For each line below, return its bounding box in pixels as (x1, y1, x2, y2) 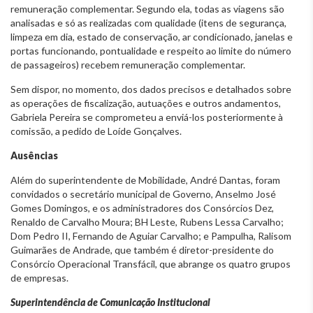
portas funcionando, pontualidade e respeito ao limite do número (10, 44, 291, 57)
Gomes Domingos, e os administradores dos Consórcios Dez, (10, 201, 274, 214)
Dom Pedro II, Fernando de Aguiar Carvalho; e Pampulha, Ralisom (10, 229, 291, 242)
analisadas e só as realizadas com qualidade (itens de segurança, (10, 16, 286, 29)
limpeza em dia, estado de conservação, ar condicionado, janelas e (10, 30, 293, 43)
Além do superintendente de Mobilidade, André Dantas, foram (10, 173, 280, 186)
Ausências (10, 149, 58, 161)
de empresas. (10, 271, 68, 284)
